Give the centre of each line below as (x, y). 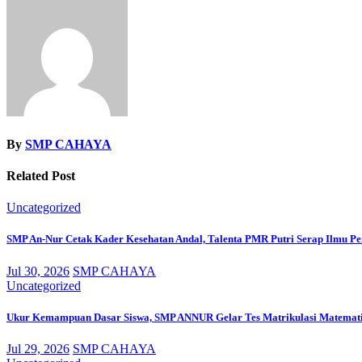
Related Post (41, 175)
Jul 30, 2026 (38, 271)
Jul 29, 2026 (38, 348)
